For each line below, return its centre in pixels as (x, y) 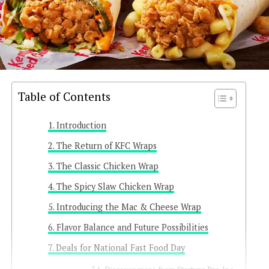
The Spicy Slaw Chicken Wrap (115, 186)
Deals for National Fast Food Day (120, 247)
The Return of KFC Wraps (106, 145)
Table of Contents (64, 96)
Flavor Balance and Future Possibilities (132, 227)
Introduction (81, 125)
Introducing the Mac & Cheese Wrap (128, 207)
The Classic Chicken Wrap (107, 166)
